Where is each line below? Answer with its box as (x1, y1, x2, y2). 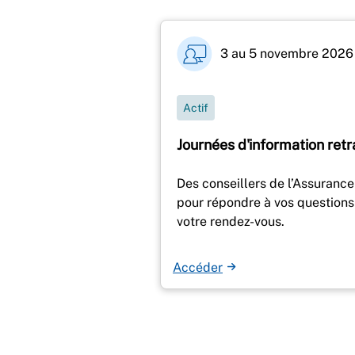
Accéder (173, 259, 223, 275)
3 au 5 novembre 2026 (220, 46, 353, 62)
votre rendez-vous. (177, 213, 284, 229)
